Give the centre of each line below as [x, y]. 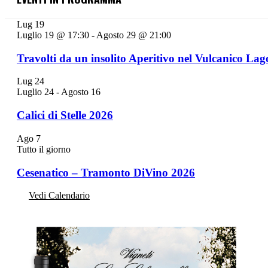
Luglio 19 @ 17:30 [53, 35]
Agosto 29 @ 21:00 [134, 35]
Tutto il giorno [44, 149]
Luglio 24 [35, 92]
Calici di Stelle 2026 [65, 115]
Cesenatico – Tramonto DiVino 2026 [106, 172]
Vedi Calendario [59, 196]
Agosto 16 [81, 92]
